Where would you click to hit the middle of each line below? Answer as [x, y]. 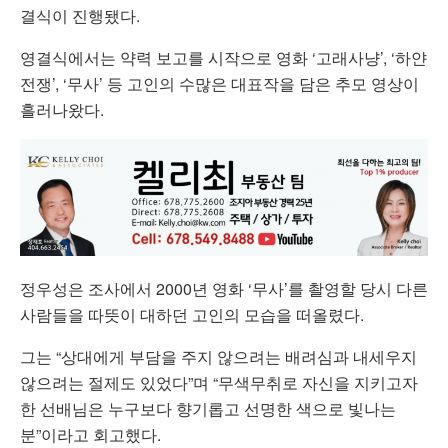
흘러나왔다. [62, 109]
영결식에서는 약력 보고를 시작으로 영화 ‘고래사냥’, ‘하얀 [223, 57]
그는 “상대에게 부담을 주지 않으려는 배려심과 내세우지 [218, 356]
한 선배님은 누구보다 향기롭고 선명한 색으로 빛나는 [208, 408]
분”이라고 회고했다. [90, 434]
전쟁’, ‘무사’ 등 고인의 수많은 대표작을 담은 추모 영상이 [219, 83]
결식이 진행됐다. [80, 15]
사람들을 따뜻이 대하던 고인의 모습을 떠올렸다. [192, 314]
